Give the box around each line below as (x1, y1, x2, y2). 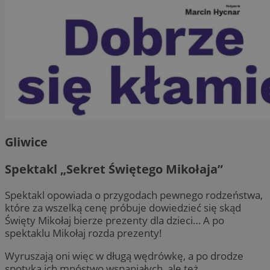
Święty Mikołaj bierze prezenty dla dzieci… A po (5, 213, 224, 228)
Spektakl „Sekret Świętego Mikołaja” (5, 161, 223, 177)
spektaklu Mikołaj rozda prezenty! (5, 226, 162, 240)
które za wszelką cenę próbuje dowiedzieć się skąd (5, 201, 241, 215)
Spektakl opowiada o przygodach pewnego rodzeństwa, (5, 188, 263, 202)
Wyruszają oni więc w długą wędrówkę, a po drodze (5, 249, 243, 263)
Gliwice (5, 133, 48, 150)
